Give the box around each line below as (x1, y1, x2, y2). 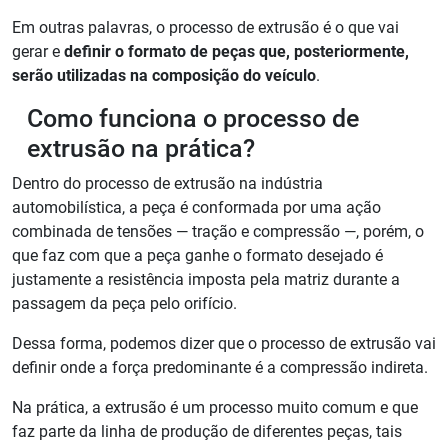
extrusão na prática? (27, 134, 261, 164)
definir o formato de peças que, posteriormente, (64, 42, 409, 62)
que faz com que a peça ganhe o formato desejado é (12, 246, 383, 266)
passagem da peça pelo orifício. (12, 294, 241, 314)
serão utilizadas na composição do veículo (12, 66, 316, 86)
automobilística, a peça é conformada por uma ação (12, 198, 381, 218)
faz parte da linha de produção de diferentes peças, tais (12, 422, 402, 442)
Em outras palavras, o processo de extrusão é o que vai (12, 18, 399, 38)
